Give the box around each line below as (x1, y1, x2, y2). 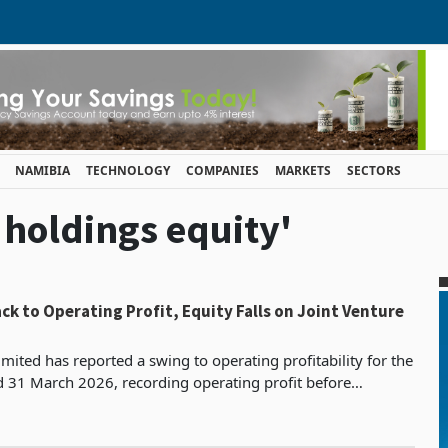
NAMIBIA (15, 162, 70, 179)
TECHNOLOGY (86, 162, 170, 179)
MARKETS (275, 162, 331, 179)
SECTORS (347, 162, 401, 179)
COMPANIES (186, 162, 259, 179)
